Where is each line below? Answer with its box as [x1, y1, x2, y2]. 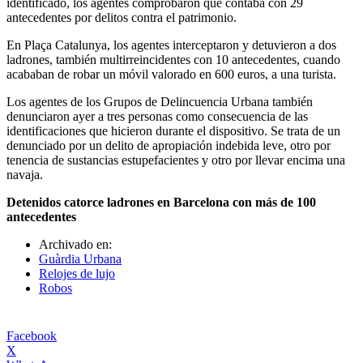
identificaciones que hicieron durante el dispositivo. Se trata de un [6, 123, 340, 138]
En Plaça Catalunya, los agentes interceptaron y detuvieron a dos [6, 37, 336, 52]
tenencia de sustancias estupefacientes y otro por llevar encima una [6, 152, 345, 167]
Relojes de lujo [39, 266, 115, 280]
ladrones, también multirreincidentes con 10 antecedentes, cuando [6, 52, 340, 66]
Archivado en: [39, 237, 112, 251]
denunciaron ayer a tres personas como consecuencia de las [6, 109, 308, 123]
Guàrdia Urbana [39, 251, 122, 266]
